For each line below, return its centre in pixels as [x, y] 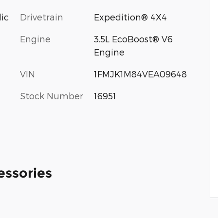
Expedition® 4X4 [130, 17]
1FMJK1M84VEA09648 [140, 73]
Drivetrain [42, 17]
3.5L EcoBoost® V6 [133, 38]
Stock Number [52, 95]
